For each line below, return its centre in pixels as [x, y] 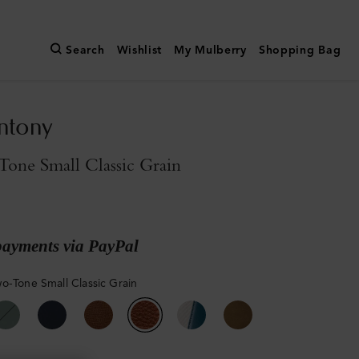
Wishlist [139, 50]
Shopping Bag [300, 50]
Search [85, 50]
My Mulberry [210, 50]
